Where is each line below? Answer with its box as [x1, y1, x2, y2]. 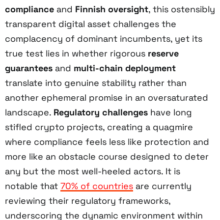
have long [148, 106, 192, 118]
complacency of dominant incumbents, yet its [5, 32, 202, 44]
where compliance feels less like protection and [5, 136, 209, 147]
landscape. [5, 106, 54, 118]
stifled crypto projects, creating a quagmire [5, 121, 193, 133]
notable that [5, 180, 60, 192]
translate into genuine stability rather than [5, 77, 187, 88]
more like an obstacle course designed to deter [5, 150, 209, 162]
